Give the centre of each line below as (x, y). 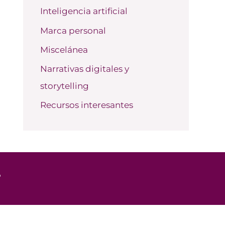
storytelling (65, 86)
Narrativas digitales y (85, 69)
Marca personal (73, 30)
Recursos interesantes (87, 105)
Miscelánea (64, 49)
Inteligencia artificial (84, 11)
